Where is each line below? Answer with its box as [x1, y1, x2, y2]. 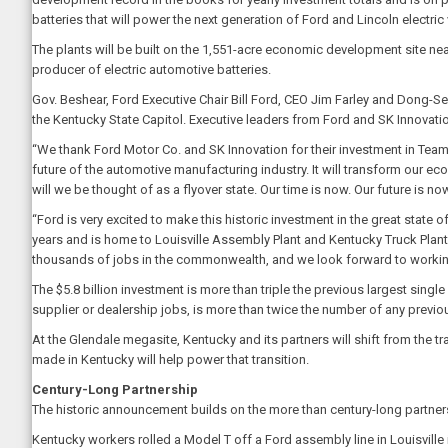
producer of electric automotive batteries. [32, 62, 271, 77]
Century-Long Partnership [32, 382, 198, 397]
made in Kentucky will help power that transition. [32, 352, 309, 367]
